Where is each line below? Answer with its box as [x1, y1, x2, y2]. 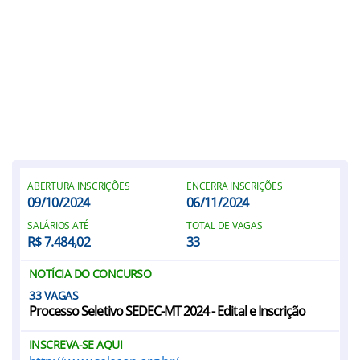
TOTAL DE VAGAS [186, 219, 263, 232]
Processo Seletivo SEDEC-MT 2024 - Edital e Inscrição [29, 302, 306, 320]
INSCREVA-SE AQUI [29, 337, 123, 352]
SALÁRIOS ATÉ [27, 219, 90, 232]
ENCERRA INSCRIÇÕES [186, 179, 283, 193]
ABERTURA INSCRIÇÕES [27, 179, 130, 193]
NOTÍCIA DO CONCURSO [29, 266, 152, 281]
